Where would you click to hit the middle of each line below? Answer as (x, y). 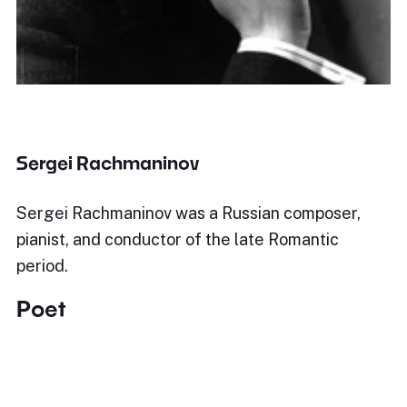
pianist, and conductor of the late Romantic (178, 239)
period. (42, 266)
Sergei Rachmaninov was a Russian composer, (189, 213)
